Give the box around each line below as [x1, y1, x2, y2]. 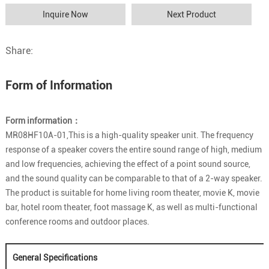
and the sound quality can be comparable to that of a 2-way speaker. [5, 174, 262, 184]
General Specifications [12, 253, 97, 263]
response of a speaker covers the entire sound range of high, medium [5, 145, 262, 155]
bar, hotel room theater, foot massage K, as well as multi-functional [5, 202, 258, 213]
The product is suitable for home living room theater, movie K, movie [5, 188, 259, 198]
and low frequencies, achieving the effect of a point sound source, [5, 159, 250, 169]
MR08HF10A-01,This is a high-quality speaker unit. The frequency [5, 130, 253, 141]
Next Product [166, 10, 216, 20]
